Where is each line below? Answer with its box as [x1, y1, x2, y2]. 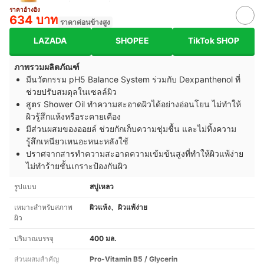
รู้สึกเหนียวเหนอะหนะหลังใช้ [26, 136, 128, 146]
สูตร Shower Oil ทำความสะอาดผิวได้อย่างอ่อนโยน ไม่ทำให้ [26, 98, 241, 109]
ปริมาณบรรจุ [14, 233, 54, 243]
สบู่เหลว [90, 181, 114, 191]
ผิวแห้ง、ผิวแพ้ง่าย [90, 202, 147, 212]
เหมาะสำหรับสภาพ [14, 202, 72, 212]
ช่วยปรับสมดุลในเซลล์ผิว [26, 86, 117, 97]
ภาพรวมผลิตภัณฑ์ [14, 61, 80, 72]
